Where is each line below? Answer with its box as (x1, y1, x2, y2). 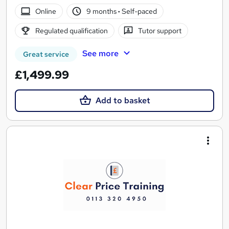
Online (35, 6, 56, 16)
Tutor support (138, 26, 182, 35)
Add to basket (95, 95, 150, 106)
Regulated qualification (35, 26, 108, 35)
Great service (23, 50, 69, 59)
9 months (86, 6, 119, 16)
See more (82, 48, 119, 59)
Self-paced (120, 6, 157, 16)
